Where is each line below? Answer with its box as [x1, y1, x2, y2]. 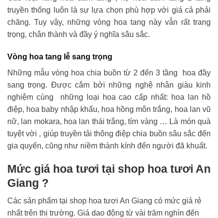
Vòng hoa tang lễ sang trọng [7, 52, 112, 61]
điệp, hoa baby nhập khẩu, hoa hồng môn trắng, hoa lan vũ [7, 105, 211, 113]
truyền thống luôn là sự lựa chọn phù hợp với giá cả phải [7, 6, 211, 15]
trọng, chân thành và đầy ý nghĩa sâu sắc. [7, 30, 150, 39]
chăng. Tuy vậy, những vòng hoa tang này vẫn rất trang [7, 18, 211, 27]
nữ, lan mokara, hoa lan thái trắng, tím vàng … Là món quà [7, 117, 211, 126]
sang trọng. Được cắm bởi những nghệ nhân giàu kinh [7, 80, 211, 89]
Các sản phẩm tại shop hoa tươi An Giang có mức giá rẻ [7, 197, 201, 205]
